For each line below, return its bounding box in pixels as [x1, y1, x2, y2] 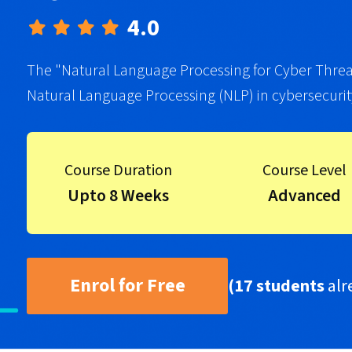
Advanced [268, 183, 341, 208]
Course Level [262, 159, 346, 181]
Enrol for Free [69, 272, 185, 299]
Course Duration [64, 159, 172, 181]
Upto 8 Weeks [68, 183, 169, 208]
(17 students [228, 273, 324, 299]
